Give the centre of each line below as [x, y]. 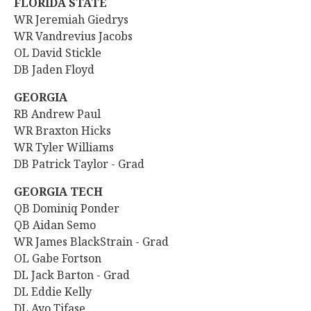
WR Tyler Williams [64, 147]
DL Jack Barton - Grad [73, 275]
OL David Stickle [58, 53]
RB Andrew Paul [57, 114]
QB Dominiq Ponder [68, 208]
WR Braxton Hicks [62, 131]
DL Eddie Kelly [53, 292]
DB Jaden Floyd [56, 69]
